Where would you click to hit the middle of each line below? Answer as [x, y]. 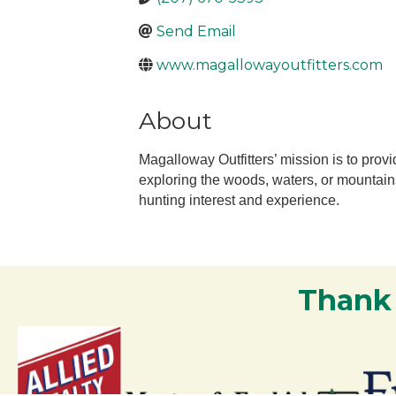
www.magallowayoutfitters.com [270, 65]
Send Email [196, 31]
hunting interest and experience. [239, 201]
